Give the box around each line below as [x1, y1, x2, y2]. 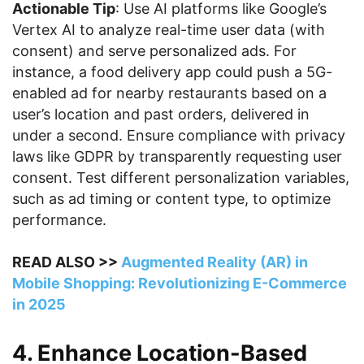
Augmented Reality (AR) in [121, 253, 308, 271]
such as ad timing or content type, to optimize [12, 190, 331, 207]
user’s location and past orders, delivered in [12, 106, 310, 123]
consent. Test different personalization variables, [12, 169, 349, 186]
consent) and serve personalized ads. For [12, 42, 297, 59]
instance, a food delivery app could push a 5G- [12, 63, 332, 80]
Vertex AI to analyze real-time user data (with [12, 21, 325, 38]
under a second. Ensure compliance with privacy [12, 127, 345, 144]
